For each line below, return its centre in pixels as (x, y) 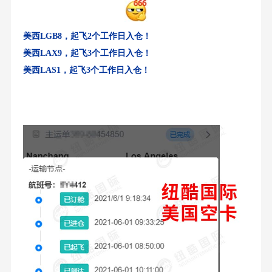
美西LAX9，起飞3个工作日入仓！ (87, 53)
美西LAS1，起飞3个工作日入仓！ (86, 70)
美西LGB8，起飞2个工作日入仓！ (87, 36)
